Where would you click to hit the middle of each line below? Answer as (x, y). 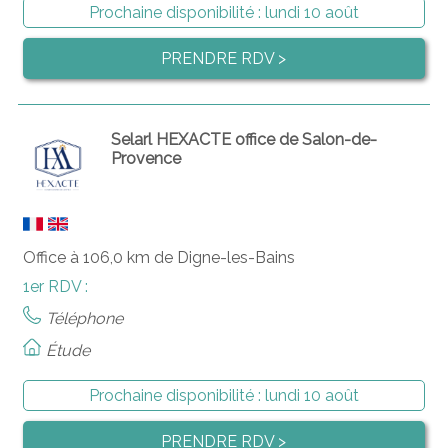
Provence (146, 158)
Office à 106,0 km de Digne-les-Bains (158, 257)
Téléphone (84, 318)
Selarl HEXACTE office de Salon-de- (244, 139)
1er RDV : (55, 286)
